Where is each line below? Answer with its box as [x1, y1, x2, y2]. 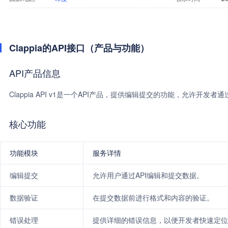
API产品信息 [9, 66, 61, 79]
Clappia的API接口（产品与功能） [9, 41, 149, 54]
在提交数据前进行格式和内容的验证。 [93, 192, 214, 203]
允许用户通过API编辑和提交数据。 [93, 170, 204, 180]
